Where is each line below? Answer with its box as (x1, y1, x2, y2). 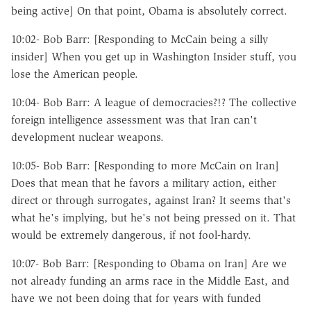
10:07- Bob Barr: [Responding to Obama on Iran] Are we (11, 256, 287, 270)
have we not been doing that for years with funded (11, 291, 261, 305)
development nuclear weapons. (11, 130, 167, 144)
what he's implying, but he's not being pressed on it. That (11, 210, 296, 224)
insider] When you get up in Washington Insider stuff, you (11, 49, 296, 63)
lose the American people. (11, 67, 138, 81)
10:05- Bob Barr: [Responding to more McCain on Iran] (11, 158, 279, 172)
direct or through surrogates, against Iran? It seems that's (11, 193, 291, 207)
